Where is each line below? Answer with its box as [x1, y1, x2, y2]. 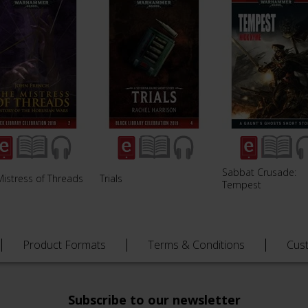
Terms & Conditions [148, 237, 245, 252]
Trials [100, 171, 122, 185]
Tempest [222, 177, 261, 191]
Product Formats [23, 237, 106, 252]
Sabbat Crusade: [222, 165, 296, 179]
